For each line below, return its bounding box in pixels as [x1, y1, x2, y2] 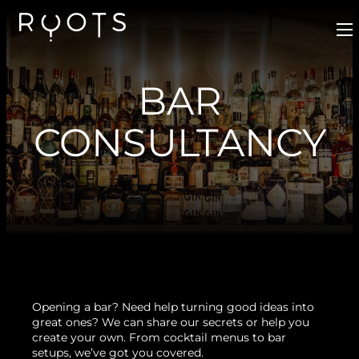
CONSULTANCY [33, 119, 326, 166]
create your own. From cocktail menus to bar [32, 329, 286, 345]
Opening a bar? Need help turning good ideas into [32, 299, 314, 314]
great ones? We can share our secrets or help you [32, 314, 309, 329]
